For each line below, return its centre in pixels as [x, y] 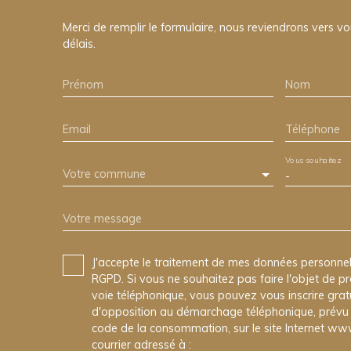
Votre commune [104, 174]
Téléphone [312, 129]
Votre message [102, 218]
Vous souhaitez [313, 161]
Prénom [83, 84]
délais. [79, 43]
